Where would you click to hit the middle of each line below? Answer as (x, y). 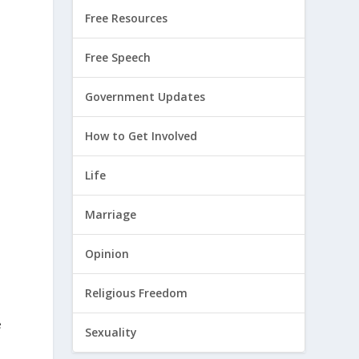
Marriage (111, 215)
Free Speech (118, 58)
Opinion (107, 254)
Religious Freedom (137, 293)
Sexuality (111, 333)
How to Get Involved (141, 136)
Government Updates (145, 97)
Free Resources (127, 18)
